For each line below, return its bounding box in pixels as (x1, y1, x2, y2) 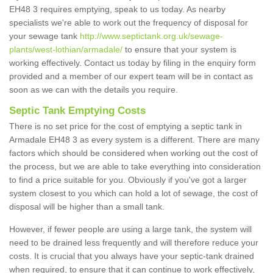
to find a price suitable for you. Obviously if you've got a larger (9, 175, 247, 185)
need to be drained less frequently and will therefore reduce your (9, 238, 258, 248)
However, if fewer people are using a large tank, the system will (9, 224, 252, 235)
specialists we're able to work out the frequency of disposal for (9, 18, 248, 28)
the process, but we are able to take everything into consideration (9, 161, 261, 172)
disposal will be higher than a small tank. (9, 202, 165, 212)
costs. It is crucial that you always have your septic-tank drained (9, 251, 254, 261)
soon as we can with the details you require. (9, 85, 180, 95)
